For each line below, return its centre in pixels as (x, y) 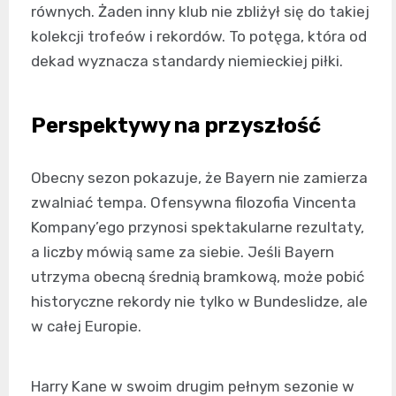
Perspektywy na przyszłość (176, 126)
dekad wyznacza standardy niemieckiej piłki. (187, 61)
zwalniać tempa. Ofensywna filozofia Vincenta (194, 202)
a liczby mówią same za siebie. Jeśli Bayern (183, 252)
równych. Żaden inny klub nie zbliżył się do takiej (200, 11)
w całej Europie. (86, 326)
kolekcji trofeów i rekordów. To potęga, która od (199, 36)
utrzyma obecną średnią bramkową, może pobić (198, 277)
